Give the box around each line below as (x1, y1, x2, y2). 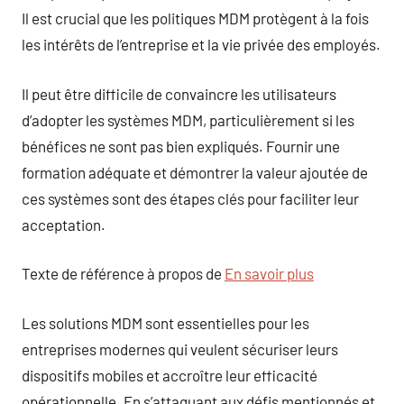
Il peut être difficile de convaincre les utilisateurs (22, 84, 336, 103)
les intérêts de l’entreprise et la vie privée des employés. (22, 35, 381, 53)
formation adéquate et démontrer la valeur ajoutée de (22, 162, 368, 181)
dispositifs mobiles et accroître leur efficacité (22, 365, 317, 384)
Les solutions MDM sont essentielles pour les (22, 313, 309, 332)
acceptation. (22, 215, 106, 234)
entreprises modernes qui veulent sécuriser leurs (22, 339, 338, 358)
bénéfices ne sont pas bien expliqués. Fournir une (22, 136, 340, 155)
